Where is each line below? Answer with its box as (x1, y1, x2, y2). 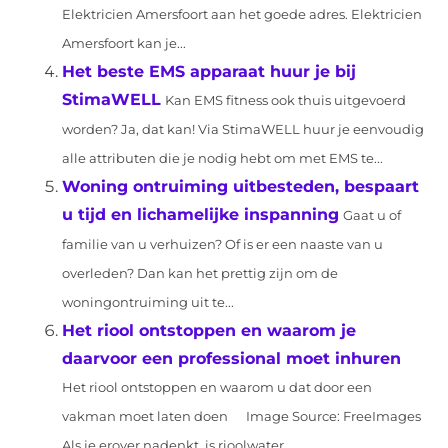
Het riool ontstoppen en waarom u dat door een (62, 380, 373, 395)
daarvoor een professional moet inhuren (62, 349, 402, 368)
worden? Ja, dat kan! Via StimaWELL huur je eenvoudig (62, 122, 425, 137)
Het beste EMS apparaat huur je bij (62, 62, 357, 81)
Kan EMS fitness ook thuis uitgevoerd (165, 93, 407, 108)
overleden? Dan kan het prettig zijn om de (62, 266, 339, 281)
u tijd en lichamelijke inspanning (62, 205, 340, 224)
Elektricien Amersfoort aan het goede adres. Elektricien (62, 7, 423, 22)
